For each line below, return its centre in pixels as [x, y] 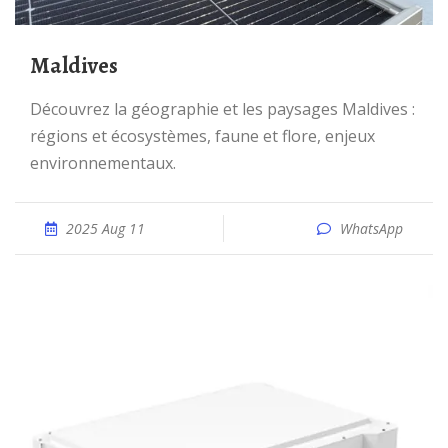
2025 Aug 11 [105, 228]
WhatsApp [371, 228]
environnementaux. [103, 163]
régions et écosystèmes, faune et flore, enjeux [202, 136]
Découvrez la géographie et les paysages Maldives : [36, 109]
